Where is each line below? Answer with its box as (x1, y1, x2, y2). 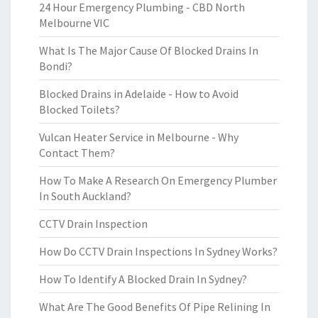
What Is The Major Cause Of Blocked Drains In (39, 43, 258, 57)
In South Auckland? (39, 189, 131, 203)
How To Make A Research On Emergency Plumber (39, 173, 277, 187)
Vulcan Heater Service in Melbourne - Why (39, 130, 238, 144)
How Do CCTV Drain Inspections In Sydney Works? (39, 244, 278, 258)
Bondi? (39, 59, 72, 73)
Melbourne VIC (39, 16, 109, 30)
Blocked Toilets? (39, 102, 120, 116)
